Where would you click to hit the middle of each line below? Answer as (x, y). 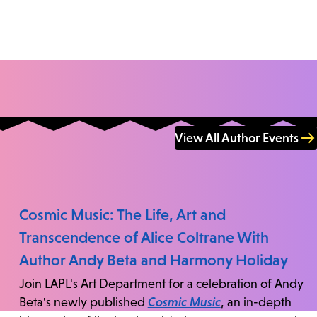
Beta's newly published (83, 302)
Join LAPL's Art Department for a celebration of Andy (161, 283)
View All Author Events (237, 138)
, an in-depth (256, 302)
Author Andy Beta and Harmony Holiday (153, 260)
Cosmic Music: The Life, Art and (122, 214)
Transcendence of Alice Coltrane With (144, 237)
